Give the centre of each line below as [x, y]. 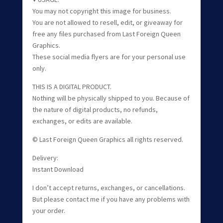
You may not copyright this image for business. [102, 11]
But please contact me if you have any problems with [111, 199]
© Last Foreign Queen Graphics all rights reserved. [108, 139]
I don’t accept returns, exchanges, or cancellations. [109, 187]
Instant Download [58, 169]
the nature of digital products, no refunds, [95, 109]
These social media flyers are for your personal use [109, 56]
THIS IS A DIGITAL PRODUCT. [72, 86]
